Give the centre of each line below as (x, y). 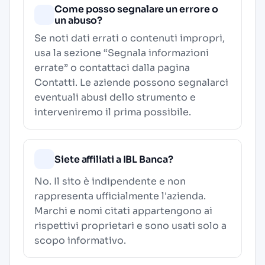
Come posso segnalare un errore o (136, 9)
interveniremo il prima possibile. (113, 112)
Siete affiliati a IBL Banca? (114, 159)
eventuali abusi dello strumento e (115, 97)
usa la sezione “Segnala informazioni (122, 53)
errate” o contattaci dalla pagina (112, 68)
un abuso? (79, 20)
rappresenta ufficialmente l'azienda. (120, 196)
